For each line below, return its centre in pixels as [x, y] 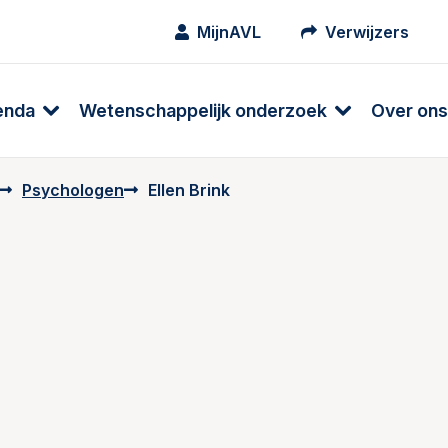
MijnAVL [229, 31]
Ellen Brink [189, 190]
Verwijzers [367, 31]
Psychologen [73, 190]
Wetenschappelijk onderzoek [203, 110]
